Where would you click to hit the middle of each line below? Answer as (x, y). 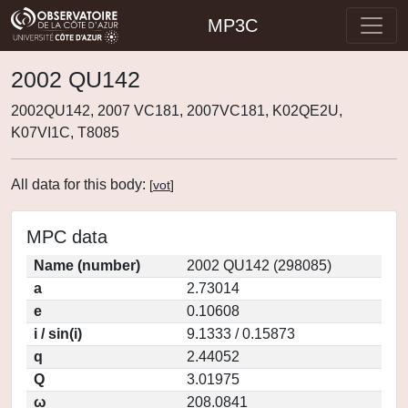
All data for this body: (80, 184)
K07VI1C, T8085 (65, 133)
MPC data (67, 237)
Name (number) (87, 265)
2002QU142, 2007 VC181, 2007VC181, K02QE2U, (177, 111)
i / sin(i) (58, 334)
